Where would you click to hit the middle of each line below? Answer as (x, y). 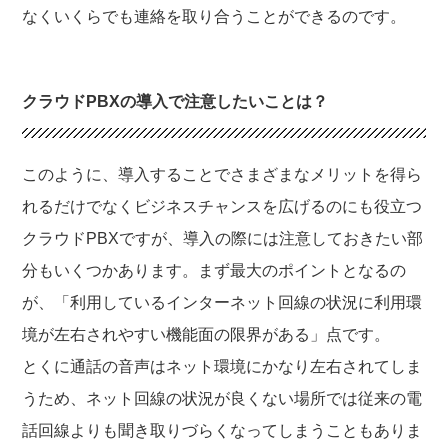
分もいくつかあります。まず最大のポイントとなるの (214, 271)
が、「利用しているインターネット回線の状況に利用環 (222, 303)
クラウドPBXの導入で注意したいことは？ (175, 101)
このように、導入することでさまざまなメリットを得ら (222, 175)
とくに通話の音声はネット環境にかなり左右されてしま (222, 367)
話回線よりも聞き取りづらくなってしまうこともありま (222, 431)
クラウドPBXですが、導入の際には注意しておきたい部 (223, 239)
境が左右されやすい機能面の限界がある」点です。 (206, 335)
